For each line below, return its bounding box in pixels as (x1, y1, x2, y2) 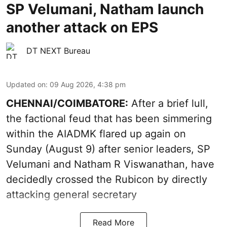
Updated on (6, 80, 46, 89)
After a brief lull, (128, 97, 208, 110)
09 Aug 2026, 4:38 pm (50, 80, 126, 89)
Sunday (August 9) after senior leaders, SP (6, 143, 210, 156)
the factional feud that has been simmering (6, 112, 212, 125)
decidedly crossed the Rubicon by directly (6, 173, 207, 186)
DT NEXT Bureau (26, 46, 90, 56)
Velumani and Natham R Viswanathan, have (6, 158, 214, 171)
